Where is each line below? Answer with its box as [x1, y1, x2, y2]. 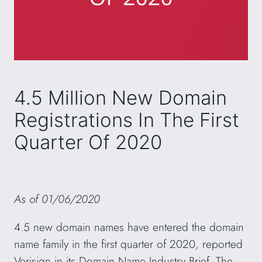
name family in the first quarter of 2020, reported [14, 235, 243, 252]
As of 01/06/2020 [14, 190, 100, 207]
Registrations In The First [14, 108, 239, 132]
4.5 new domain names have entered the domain [14, 218, 244, 235]
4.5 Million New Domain [14, 85, 227, 109]
